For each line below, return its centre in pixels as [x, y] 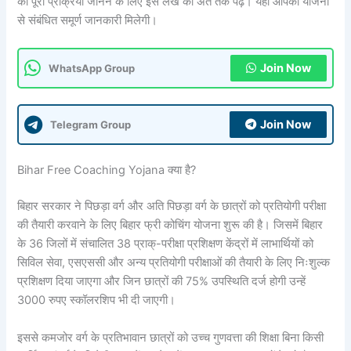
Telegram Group [91, 124]
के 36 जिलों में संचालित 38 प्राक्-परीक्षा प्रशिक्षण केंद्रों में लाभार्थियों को [166, 244]
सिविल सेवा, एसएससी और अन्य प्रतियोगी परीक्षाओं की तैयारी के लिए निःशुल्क [174, 263]
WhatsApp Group [92, 68]
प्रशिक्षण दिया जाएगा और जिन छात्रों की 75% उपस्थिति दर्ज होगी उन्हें [162, 282]
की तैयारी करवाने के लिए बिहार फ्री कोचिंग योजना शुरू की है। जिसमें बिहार [170, 225]
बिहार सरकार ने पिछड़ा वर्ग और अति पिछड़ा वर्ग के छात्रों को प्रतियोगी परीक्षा [172, 206]
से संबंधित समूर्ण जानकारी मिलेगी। [88, 21]
